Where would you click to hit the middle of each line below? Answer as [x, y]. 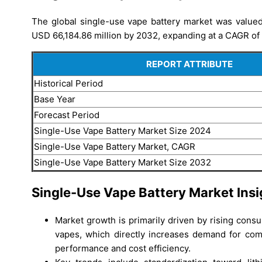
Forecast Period [67, 115]
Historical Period [68, 83]
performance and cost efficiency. [123, 249]
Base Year [55, 99]
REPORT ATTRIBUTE [189, 64]
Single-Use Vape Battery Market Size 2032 [123, 162]
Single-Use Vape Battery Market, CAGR [115, 146]
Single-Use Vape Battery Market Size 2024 [123, 130]
